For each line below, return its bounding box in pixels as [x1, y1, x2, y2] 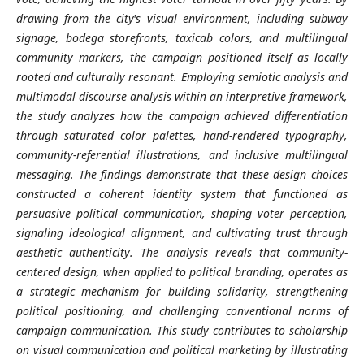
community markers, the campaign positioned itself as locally [15, 50, 349, 66]
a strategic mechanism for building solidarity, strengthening [15, 284, 349, 300]
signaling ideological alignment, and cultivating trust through [15, 225, 349, 241]
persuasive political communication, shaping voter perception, [15, 206, 349, 222]
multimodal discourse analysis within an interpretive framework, [15, 89, 349, 105]
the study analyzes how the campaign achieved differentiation [15, 108, 349, 124]
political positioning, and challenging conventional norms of [15, 303, 349, 319]
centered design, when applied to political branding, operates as [15, 264, 349, 280]
